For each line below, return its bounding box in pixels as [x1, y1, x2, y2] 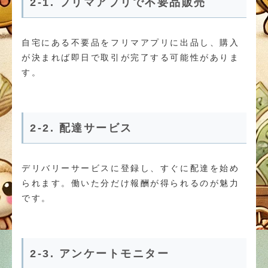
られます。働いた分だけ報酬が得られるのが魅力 [22, 178, 240, 188]
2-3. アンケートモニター [30, 248, 170, 260]
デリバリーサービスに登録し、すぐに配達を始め [22, 163, 240, 173]
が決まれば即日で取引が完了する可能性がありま [22, 53, 240, 63]
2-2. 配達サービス [30, 122, 133, 135]
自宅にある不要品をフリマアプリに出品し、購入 [22, 38, 240, 48]
